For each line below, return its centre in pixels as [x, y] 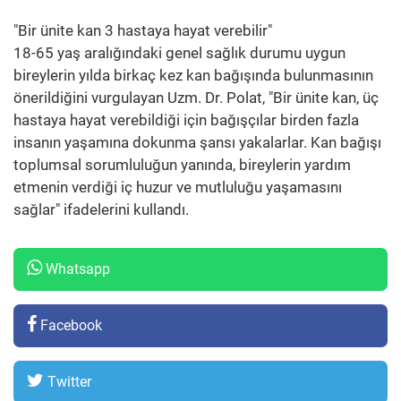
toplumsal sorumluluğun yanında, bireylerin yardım [182, 164]
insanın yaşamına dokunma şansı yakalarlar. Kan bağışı [197, 142]
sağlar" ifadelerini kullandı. [101, 209]
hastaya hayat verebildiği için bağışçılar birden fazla [186, 119]
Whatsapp [76, 269]
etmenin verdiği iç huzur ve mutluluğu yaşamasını [178, 187]
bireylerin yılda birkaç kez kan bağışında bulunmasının [193, 75]
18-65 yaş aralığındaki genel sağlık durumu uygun [179, 52]
